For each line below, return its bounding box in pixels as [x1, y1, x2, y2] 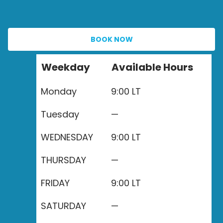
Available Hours [111, 60, 193, 74]
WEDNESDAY [41, 131, 93, 143]
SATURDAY [41, 200, 86, 212]
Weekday [41, 60, 90, 74]
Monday [41, 85, 77, 98]
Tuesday [41, 108, 79, 120]
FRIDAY [41, 177, 70, 189]
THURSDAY [41, 154, 86, 166]
